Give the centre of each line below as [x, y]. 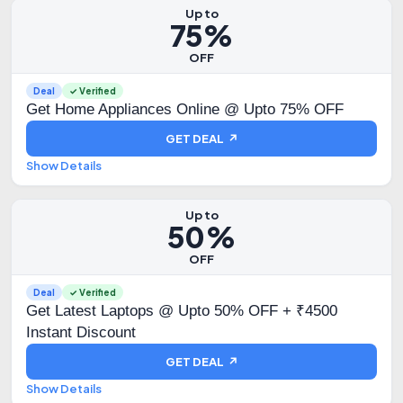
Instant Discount [81, 332]
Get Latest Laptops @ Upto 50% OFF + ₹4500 [182, 311]
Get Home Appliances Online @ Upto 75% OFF [185, 109]
